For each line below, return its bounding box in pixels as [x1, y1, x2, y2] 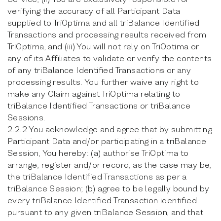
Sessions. [7, 112, 46, 122]
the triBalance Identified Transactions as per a [7, 171, 187, 182]
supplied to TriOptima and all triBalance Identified [7, 17, 200, 28]
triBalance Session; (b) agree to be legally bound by [7, 183, 210, 193]
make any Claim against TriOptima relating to [7, 88, 181, 99]
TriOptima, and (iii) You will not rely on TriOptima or [7, 41, 199, 51]
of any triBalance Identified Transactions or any [7, 65, 191, 75]
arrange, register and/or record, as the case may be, [7, 159, 212, 170]
